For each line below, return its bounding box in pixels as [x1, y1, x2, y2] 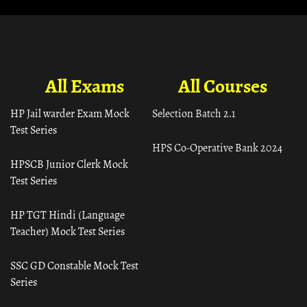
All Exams [45, 71, 124, 102]
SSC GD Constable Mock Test [10, 257, 139, 275]
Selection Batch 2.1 [152, 105, 236, 123]
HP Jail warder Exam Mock [10, 105, 130, 123]
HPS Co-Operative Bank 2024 [152, 139, 282, 157]
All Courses [177, 71, 267, 102]
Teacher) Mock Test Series [10, 223, 125, 241]
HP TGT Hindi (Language [10, 206, 125, 224]
